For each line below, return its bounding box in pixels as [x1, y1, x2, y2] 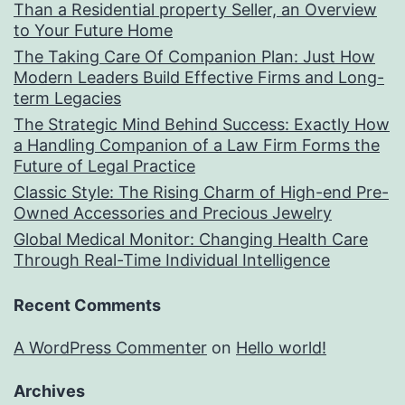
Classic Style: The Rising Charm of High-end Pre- [14, 183, 389, 202]
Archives [14, 381, 85, 401]
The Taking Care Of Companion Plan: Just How [14, 47, 375, 67]
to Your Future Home [14, 21, 173, 41]
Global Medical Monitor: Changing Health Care [14, 230, 368, 250]
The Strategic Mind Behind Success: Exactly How [14, 115, 390, 135]
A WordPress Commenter [14, 338, 207, 358]
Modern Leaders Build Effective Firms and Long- [14, 68, 384, 88]
